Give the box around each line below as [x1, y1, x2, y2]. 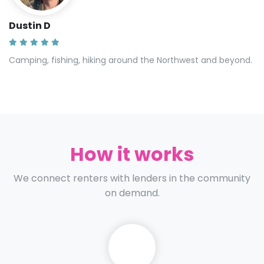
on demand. [104, 186, 160, 200]
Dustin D [9, 18, 51, 32]
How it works [70, 140, 194, 167]
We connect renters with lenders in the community [14, 171, 250, 185]
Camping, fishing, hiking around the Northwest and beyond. [9, 54, 252, 66]
